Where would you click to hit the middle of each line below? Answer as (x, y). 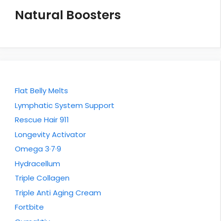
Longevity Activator (50, 134)
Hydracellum (37, 163)
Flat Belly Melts (41, 91)
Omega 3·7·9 (38, 149)
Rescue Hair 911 (42, 120)
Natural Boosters (68, 15)
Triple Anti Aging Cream (58, 192)
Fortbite (29, 207)
